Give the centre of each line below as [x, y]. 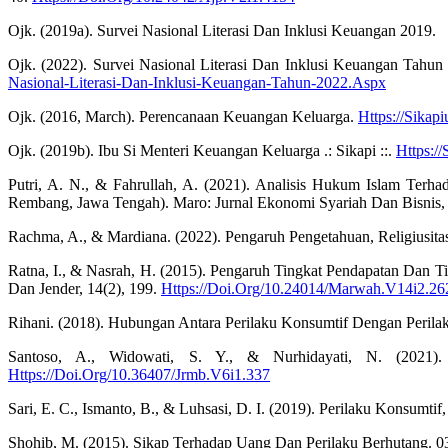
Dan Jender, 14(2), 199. [84, 289]
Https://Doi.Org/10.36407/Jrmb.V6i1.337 [139, 375]
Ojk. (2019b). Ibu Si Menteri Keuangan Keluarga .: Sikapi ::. [202, 151]
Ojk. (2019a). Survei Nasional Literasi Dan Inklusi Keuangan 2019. [222, 31]
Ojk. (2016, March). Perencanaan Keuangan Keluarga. [183, 117]
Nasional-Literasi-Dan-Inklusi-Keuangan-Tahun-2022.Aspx [197, 83]
